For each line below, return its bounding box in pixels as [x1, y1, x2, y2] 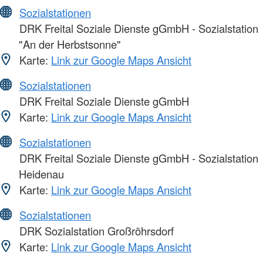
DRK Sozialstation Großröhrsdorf [16, 222, 174, 238]
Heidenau [19, 166, 64, 181]
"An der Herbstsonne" [19, 36, 121, 52]
